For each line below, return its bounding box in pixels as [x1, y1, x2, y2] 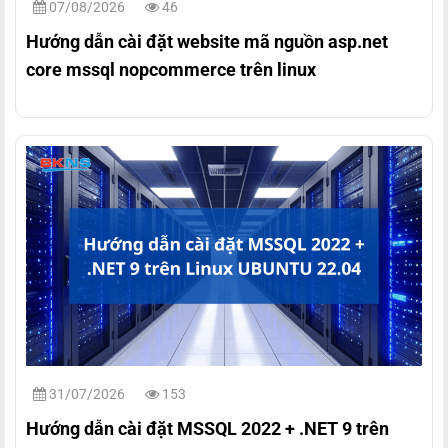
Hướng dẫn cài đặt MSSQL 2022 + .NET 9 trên [26, 417, 389, 439]
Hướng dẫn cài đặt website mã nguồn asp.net [26, 30, 388, 52]
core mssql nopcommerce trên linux [26, 58, 316, 80]
